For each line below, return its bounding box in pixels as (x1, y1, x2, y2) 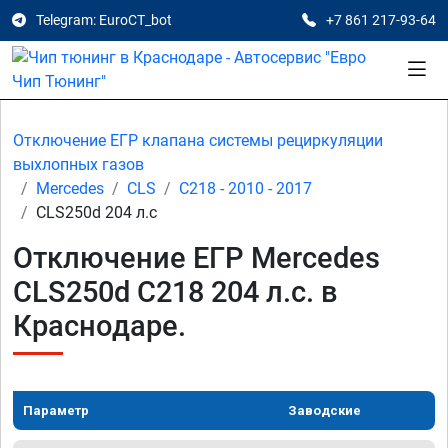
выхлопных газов (13, 155, 144, 174)
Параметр (23, 403, 89, 418)
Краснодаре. (13, 309, 186, 343)
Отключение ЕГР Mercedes (13, 241, 380, 275)
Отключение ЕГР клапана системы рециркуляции (13, 131, 383, 150)
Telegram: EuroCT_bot (36, 12, 172, 28)
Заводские (288, 403, 361, 418)
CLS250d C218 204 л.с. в (13, 275, 338, 309)
